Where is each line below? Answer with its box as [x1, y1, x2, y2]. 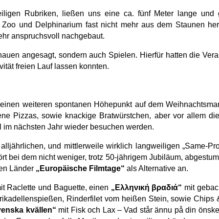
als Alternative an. [125, 164, 188, 173]
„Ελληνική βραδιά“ [110, 183, 182, 192]
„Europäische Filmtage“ [36, 164, 125, 173]
